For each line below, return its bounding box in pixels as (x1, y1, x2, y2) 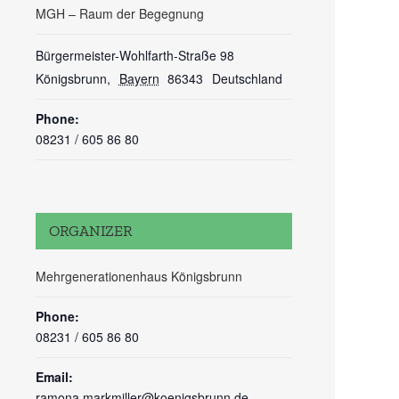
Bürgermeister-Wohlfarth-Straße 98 (36, 46, 234, 64)
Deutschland (211, 69, 282, 87)
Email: (36, 368, 73, 386)
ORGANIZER (49, 222, 132, 240)
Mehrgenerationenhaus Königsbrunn (36, 267, 242, 285)
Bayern (118, 69, 159, 87)
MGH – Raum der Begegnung (36, 4, 204, 22)
